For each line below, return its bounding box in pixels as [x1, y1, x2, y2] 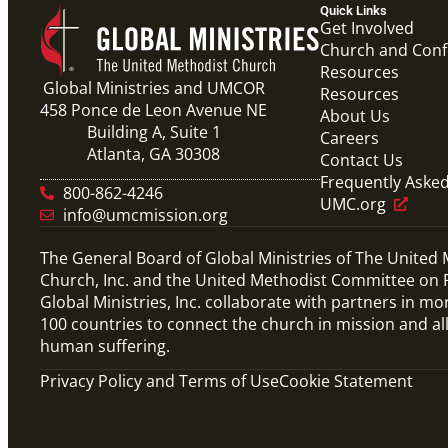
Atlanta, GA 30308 [87, 142, 220, 165]
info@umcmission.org [62, 203, 228, 226]
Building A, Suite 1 [86, 120, 221, 143]
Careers [320, 126, 380, 149]
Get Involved [320, 16, 415, 39]
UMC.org [320, 192, 387, 215]
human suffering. [40, 334, 170, 357]
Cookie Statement [279, 369, 413, 392]
